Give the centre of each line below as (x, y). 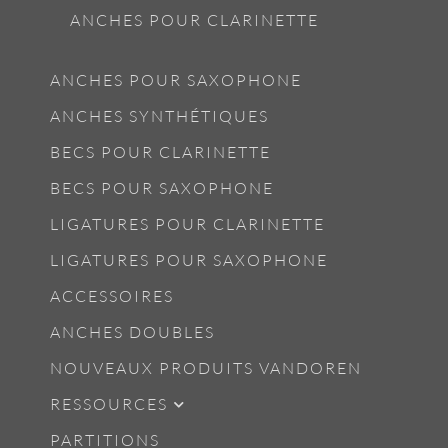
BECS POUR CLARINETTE (160, 152)
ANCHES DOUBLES (132, 332)
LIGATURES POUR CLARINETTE (187, 224)
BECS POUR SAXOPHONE (162, 188)
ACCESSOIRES (112, 296)
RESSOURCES (109, 404)
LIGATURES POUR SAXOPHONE (189, 260)
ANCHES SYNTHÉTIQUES (159, 116)
